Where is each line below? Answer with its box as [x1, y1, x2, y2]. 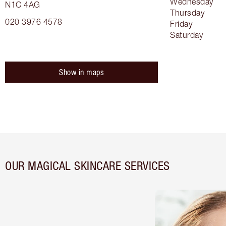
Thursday [170, 8, 204, 18]
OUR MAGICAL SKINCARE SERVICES [5, 158, 170, 173]
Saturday [170, 30, 203, 40]
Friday [170, 19, 192, 29]
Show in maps [59, 68, 104, 77]
